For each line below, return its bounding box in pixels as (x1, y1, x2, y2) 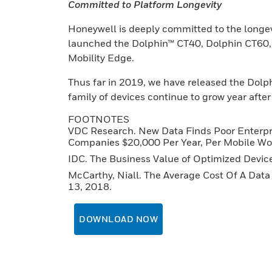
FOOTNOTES (68, 113, 129, 125)
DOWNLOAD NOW (79, 214, 158, 224)
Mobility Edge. (68, 52, 134, 64)
